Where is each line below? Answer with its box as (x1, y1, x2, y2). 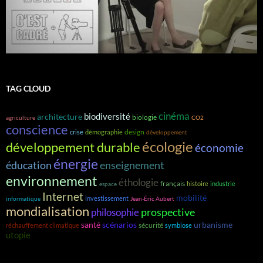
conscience (6, 122, 68, 137)
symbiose (165, 221, 192, 229)
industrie (210, 179, 235, 187)
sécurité (139, 220, 163, 230)
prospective (141, 205, 195, 218)
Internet (42, 189, 83, 203)
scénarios (102, 220, 137, 230)
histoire (187, 179, 208, 187)
